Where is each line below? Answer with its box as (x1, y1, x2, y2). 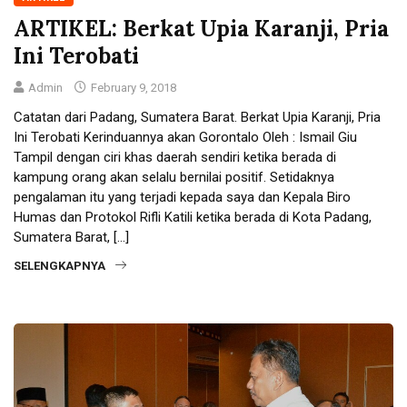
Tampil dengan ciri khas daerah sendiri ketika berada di (14, 148, 336, 165)
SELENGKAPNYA (14, 258, 105, 273)
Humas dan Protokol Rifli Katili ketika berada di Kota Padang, (14, 208, 372, 225)
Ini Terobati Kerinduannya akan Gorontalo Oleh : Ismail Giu (14, 128, 357, 145)
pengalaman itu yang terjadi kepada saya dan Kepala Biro (14, 188, 351, 205)
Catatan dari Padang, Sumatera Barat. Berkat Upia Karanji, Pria (14, 108, 381, 125)
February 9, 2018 (88, 80, 176, 94)
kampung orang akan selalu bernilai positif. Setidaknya (14, 168, 334, 185)
